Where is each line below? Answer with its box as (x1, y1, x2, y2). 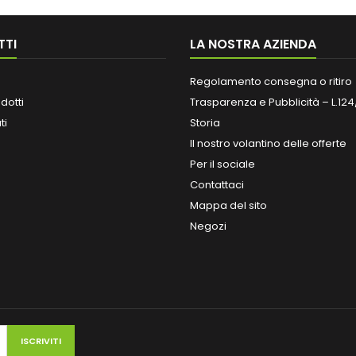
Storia (190, 115, 220, 130)
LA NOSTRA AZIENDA (190, 35, 316, 53)
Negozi (190, 219, 226, 234)
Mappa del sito (190, 198, 267, 213)
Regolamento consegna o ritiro (190, 74, 352, 89)
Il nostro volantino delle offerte (190, 136, 346, 151)
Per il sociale (190, 157, 255, 172)
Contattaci (190, 177, 244, 192)
